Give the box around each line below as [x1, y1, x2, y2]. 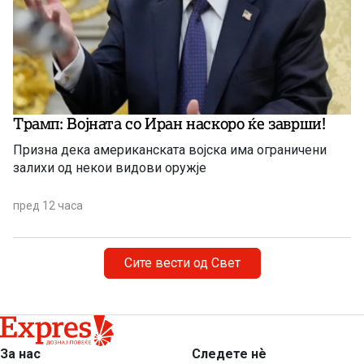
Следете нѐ [192, 346, 266, 362]
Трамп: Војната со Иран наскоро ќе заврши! [13, 113, 326, 133]
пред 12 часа [13, 198, 83, 212]
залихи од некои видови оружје [13, 159, 206, 175]
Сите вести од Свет [123, 254, 240, 271]
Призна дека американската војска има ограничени [13, 141, 327, 158]
